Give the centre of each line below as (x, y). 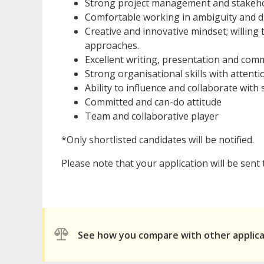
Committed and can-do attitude (153, 102)
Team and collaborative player (152, 116)
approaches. (112, 46)
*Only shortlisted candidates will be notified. (158, 140)
